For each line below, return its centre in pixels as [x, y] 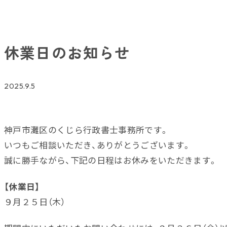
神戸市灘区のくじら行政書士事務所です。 [87, 129]
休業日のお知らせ [67, 52]
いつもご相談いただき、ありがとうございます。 [98, 145]
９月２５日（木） [35, 202]
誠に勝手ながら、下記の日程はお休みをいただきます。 [111, 160]
